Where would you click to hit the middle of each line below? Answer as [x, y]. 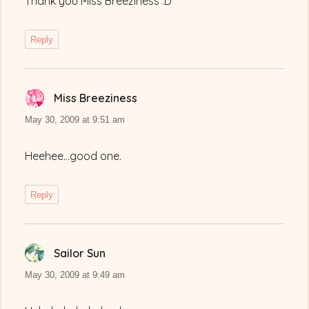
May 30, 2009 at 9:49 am [75, 275]
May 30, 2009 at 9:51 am [75, 120]
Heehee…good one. [73, 156]
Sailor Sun [80, 253]
